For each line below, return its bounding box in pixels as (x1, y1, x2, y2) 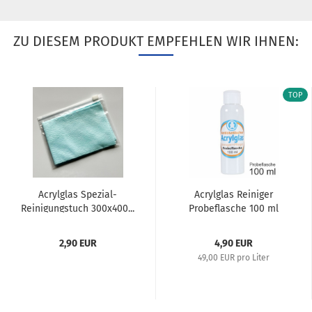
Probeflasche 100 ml (189, 203, 279, 215)
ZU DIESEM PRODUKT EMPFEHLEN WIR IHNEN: (13, 33, 299, 50)
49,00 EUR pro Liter (198, 253, 270, 263)
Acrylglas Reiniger (194, 189, 273, 201)
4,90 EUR (214, 237, 253, 250)
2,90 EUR (58, 237, 97, 250)
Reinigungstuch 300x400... (21, 203, 134, 215)
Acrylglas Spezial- (38, 189, 117, 201)
